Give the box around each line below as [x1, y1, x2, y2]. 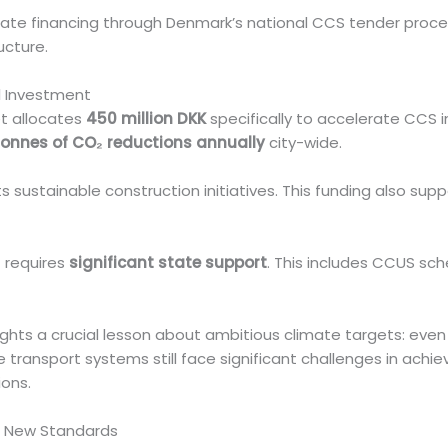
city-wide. [265, 132, 343, 154]
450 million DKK [86, 108, 207, 130]
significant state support [69, 252, 268, 274]
